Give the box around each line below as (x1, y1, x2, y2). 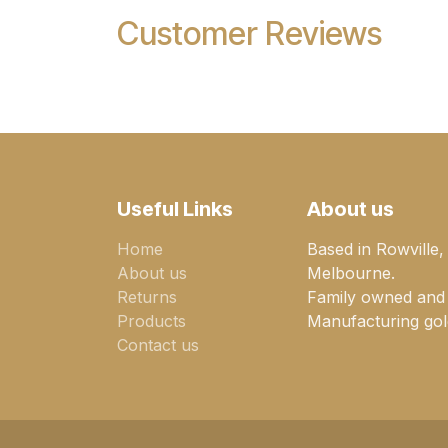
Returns (117, 287, 177, 308)
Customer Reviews (117, 14, 382, 54)
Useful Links (117, 197, 233, 222)
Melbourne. (307, 263, 400, 284)
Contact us (117, 335, 199, 356)
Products (117, 311, 186, 332)
